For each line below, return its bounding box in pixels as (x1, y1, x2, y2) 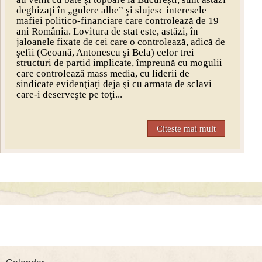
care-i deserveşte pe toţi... (16, 89, 122, 101)
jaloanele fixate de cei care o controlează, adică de (16, 36, 225, 48)
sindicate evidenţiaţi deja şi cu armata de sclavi (16, 78, 212, 90)
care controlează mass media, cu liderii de (16, 68, 189, 80)
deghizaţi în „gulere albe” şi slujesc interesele (16, 5, 206, 16)
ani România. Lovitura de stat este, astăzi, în (16, 26, 198, 37)
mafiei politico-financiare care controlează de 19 (16, 15, 219, 27)
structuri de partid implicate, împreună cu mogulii (16, 57, 222, 69)
